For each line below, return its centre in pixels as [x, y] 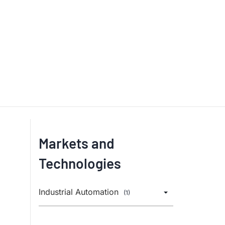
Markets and [77, 143]
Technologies [80, 163]
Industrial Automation [80, 192]
